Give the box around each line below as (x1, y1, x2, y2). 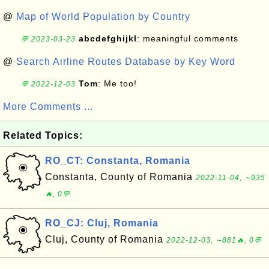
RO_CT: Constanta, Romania (45, 156, 190, 166)
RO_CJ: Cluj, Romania (45, 218, 159, 228)
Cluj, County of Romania (45, 234, 166, 244)
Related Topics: (3, 130, 83, 141)
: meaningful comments (137, 34, 238, 43)
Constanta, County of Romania (45, 172, 196, 182)
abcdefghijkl (79, 34, 137, 43)
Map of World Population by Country (16, 11, 190, 22)
